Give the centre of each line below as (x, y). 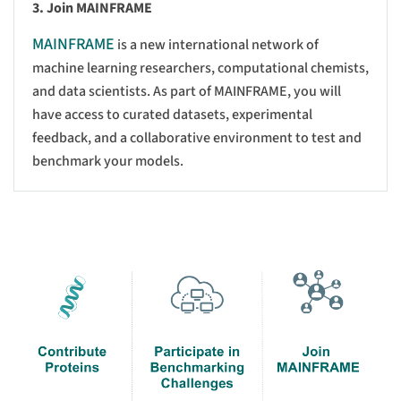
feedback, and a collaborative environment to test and (197, 137)
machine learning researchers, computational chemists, (200, 68)
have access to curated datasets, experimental (172, 114)
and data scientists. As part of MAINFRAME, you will (187, 91)
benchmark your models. (109, 161)
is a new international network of (217, 44)
